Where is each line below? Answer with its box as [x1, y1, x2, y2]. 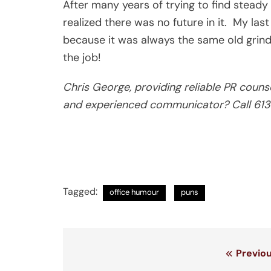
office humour [109, 186, 159, 197]
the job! [63, 50, 101, 65]
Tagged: [63, 184, 100, 198]
